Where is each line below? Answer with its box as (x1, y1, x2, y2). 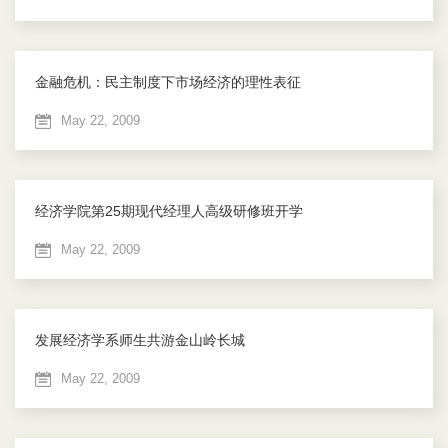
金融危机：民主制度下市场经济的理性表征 (35, 74, 301, 91)
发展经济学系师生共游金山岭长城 (35, 332, 245, 349)
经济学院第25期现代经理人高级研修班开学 (35, 203, 303, 220)
